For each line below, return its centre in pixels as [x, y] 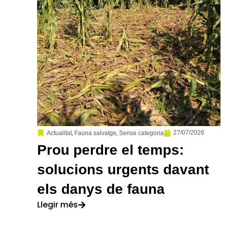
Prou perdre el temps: [110, 150]
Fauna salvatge [95, 133]
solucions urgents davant [123, 169]
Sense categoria [141, 133]
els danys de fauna [101, 189]
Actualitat [59, 133]
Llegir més [58, 204]
